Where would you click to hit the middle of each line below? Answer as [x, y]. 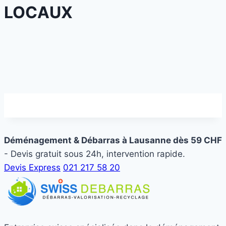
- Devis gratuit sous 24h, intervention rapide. [95, 154]
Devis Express [32, 167]
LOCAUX [38, 12]
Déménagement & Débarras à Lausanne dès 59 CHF [113, 140]
